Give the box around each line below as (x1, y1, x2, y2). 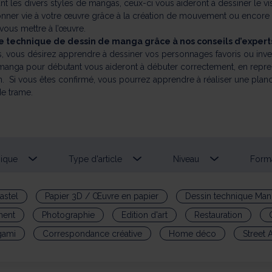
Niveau (173, 154, 199, 164)
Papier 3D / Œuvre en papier (45, 191, 158, 202)
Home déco (169, 228, 216, 239)
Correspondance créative (42, 228, 142, 239)
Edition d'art (121, 210, 168, 220)
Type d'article (69, 154, 122, 164)
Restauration (194, 210, 242, 220)
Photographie (41, 210, 95, 220)
